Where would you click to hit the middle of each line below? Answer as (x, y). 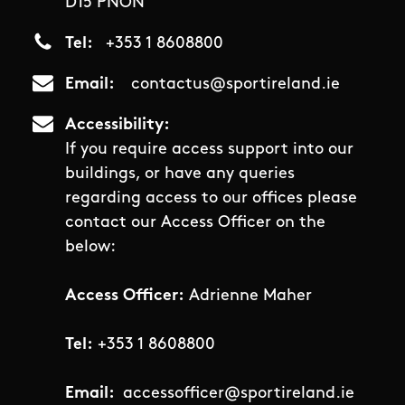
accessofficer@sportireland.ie (238, 394)
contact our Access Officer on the (195, 223)
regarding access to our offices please (211, 199)
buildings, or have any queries (180, 174)
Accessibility (114, 126)
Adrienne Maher (248, 297)
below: (90, 248)
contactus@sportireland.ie (235, 85)
